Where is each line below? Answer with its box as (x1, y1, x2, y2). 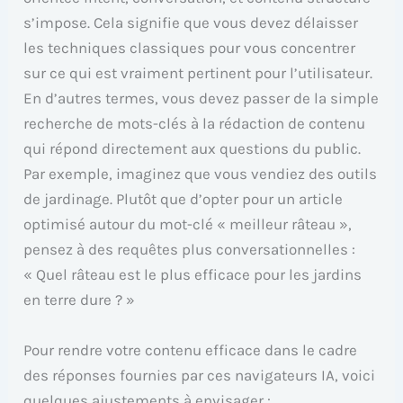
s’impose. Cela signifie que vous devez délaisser (23, 13, 359, 32)
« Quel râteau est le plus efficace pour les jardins (23, 265, 363, 284)
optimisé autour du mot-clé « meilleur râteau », (23, 215, 353, 234)
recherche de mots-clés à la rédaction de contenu (23, 114, 366, 133)
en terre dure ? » (23, 291, 136, 309)
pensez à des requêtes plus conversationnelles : (23, 240, 356, 259)
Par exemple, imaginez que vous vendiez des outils (23, 165, 378, 184)
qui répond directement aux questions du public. (23, 139, 362, 158)
